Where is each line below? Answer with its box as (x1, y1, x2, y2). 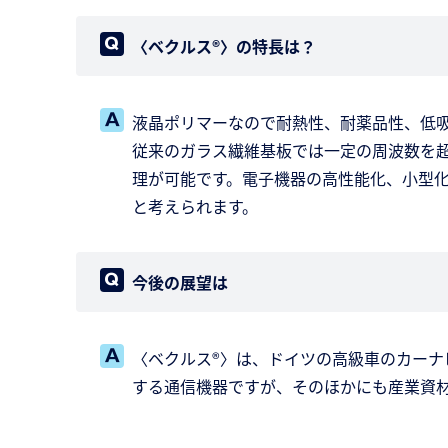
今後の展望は (132, 269, 228, 294)
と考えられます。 (132, 193, 258, 218)
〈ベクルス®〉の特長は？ (132, 33, 316, 58)
